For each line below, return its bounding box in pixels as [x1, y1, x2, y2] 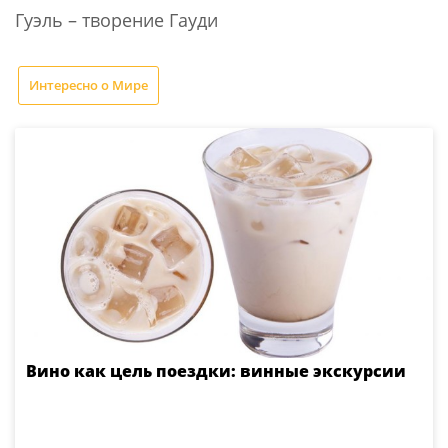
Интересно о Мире [29, 76, 148, 94]
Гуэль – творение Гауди [15, 8, 218, 32]
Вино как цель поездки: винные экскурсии [26, 360, 406, 382]
